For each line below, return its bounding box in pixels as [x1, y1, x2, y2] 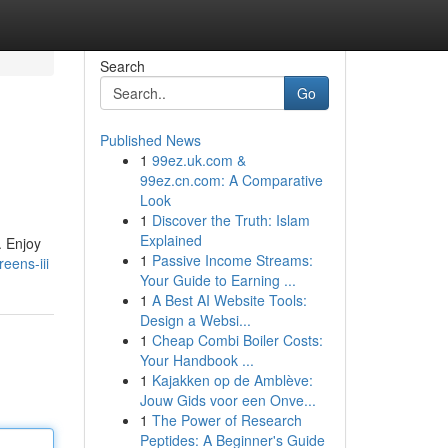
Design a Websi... [139, 310, 251, 330]
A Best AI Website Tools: [151, 290, 307, 310]
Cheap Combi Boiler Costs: [151, 330, 323, 350]
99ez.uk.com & [151, 150, 246, 170]
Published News [99, 130, 201, 150]
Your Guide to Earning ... [139, 270, 296, 290]
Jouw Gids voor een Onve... [139, 390, 316, 410]
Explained [139, 230, 202, 250]
